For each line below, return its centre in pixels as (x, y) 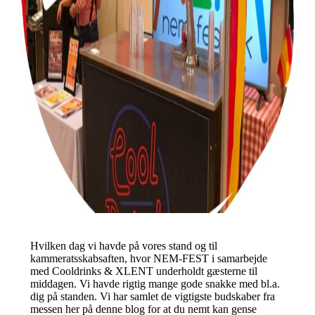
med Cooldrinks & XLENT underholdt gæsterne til (143, 271)
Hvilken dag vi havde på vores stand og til (123, 246)
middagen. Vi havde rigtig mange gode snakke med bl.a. (155, 284)
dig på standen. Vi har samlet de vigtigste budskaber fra (152, 297)
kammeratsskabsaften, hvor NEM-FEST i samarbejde (148, 259)
